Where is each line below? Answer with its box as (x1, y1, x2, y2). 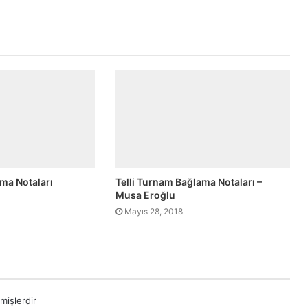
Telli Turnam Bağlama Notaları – (115, 175, 263, 188)
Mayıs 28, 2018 (124, 206, 184, 217)
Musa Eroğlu (115, 188, 176, 201)
